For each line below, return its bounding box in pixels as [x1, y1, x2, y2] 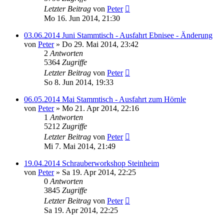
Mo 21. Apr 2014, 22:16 [62, 104, 139, 112]
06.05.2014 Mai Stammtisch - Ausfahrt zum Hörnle [24, 95, 186, 103]
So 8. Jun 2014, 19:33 [44, 78, 113, 86]
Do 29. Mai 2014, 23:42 [62, 40, 138, 48]
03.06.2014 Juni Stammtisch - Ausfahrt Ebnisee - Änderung [24, 31, 212, 39]
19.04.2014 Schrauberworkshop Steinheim [24, 159, 159, 167]
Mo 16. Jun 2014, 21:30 [44, 14, 120, 22]
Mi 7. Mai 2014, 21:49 [44, 142, 115, 150]
